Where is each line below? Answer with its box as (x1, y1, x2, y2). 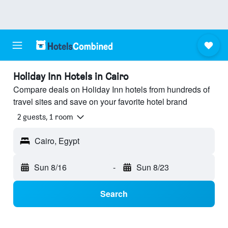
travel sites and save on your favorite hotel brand (13, 96, 187, 107)
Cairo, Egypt (35, 135, 79, 147)
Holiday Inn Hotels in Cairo (13, 70, 128, 82)
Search (100, 188, 128, 200)
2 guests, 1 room (17, 112, 73, 122)
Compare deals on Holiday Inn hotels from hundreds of (13, 83, 210, 95)
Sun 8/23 (136, 161, 169, 174)
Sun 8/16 (34, 161, 67, 174)
